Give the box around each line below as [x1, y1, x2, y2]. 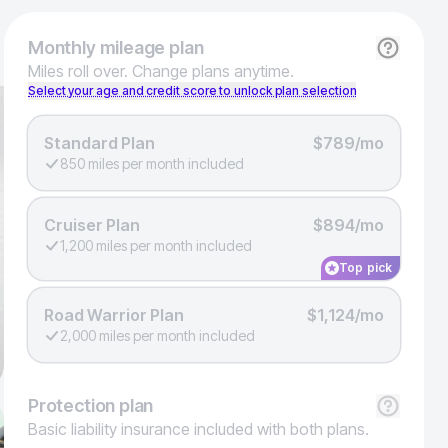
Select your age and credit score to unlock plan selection [28, 83, 357, 98]
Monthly [28, 37, 96, 58]
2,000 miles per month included [60, 327, 255, 344]
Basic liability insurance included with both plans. [28, 419, 369, 439]
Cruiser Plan [44, 215, 140, 235]
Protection [28, 395, 116, 416]
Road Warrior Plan [44, 305, 184, 325]
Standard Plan [44, 133, 155, 153]
